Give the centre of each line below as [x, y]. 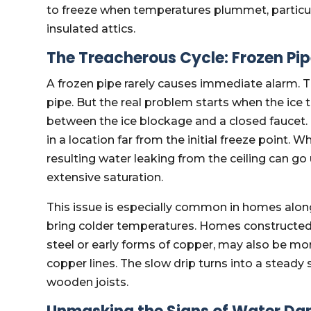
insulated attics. [91, 29]
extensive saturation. [105, 177]
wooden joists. [88, 282]
